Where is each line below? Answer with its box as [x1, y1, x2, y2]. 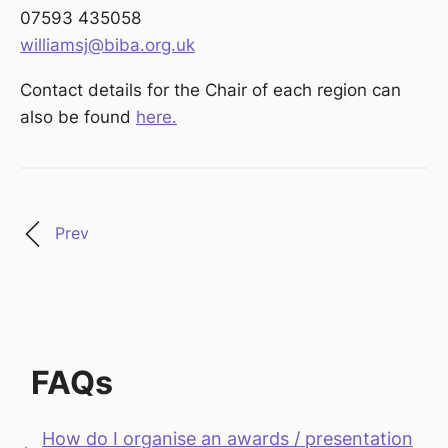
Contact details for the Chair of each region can [20, 80, 401, 101]
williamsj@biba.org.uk [20, 35, 195, 56]
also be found [20, 107, 136, 128]
